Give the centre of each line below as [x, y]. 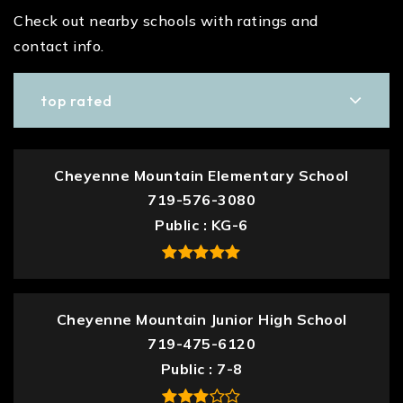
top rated [76, 100]
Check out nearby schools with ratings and [166, 21]
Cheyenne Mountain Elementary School [201, 175]
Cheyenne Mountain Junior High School [201, 319]
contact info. [59, 46]
